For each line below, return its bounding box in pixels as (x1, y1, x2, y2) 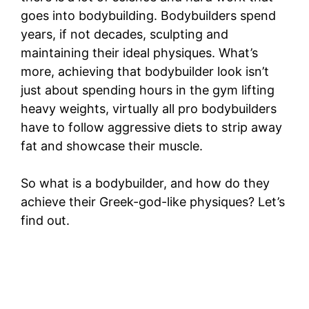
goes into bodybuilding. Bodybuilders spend (21, 8, 276, 23)
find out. (21, 213, 70, 228)
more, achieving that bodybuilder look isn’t (21, 64, 269, 79)
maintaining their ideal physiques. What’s (21, 46, 258, 61)
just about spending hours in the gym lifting (21, 83, 275, 98)
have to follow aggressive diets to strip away (21, 120, 282, 135)
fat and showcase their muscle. (21, 139, 203, 154)
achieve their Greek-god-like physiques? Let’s (21, 195, 285, 210)
